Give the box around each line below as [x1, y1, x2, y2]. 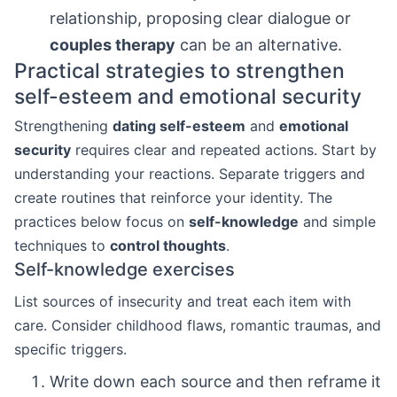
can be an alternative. [175, 35, 342, 54]
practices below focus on [14, 213, 189, 230]
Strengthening [14, 117, 113, 135]
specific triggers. [14, 340, 127, 358]
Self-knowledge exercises [14, 259, 235, 280]
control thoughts [110, 237, 226, 254]
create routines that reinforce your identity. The [14, 189, 332, 206]
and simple [299, 213, 376, 230]
